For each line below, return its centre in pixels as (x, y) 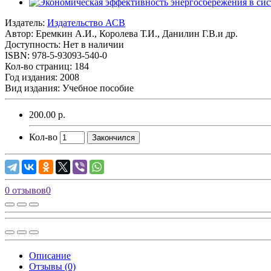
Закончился (113, 137)
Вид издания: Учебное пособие (69, 88)
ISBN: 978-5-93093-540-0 (56, 55)
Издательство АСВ (86, 22)
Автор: (20, 33)
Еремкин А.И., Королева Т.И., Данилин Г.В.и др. (137, 33)
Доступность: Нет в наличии (64, 44)
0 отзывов (25, 190)
